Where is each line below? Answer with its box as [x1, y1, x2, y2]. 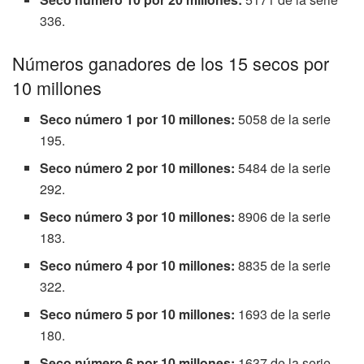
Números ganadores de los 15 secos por [12, 50, 329, 76]
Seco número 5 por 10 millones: [40, 304, 239, 323]
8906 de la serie [238, 206, 331, 226]
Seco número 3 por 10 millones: [40, 206, 239, 226]
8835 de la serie [238, 255, 331, 275]
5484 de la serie [238, 158, 331, 177]
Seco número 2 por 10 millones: [40, 158, 239, 177]
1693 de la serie [238, 304, 331, 323]
